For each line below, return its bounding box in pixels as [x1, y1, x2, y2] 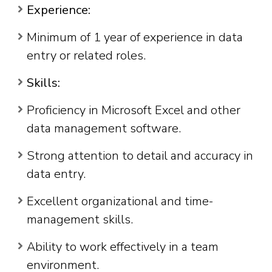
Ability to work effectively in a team [27, 239, 219, 256]
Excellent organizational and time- [27, 193, 213, 210]
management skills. [27, 211, 133, 228]
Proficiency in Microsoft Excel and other [27, 102, 240, 119]
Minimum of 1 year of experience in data [27, 29, 243, 46]
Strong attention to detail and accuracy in [27, 148, 253, 165]
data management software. [27, 120, 181, 137]
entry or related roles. [27, 47, 146, 64]
